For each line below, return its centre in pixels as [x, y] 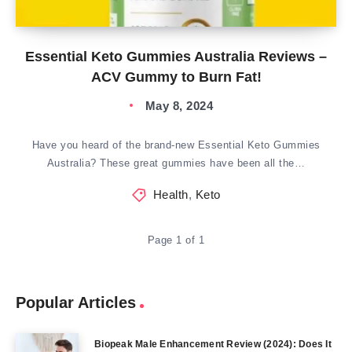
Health [170, 194]
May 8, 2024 [179, 106]
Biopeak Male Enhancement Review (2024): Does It [213, 344]
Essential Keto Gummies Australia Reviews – [176, 57]
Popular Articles [76, 302]
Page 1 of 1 [176, 240]
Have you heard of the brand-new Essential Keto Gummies [176, 145]
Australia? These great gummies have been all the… [176, 163]
